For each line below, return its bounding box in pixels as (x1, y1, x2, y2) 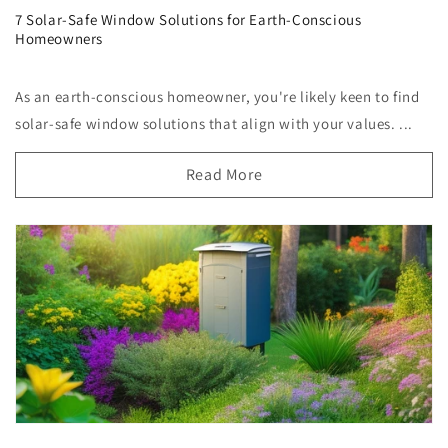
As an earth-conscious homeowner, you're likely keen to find (15, 87, 420, 107)
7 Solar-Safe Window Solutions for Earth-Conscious (15, 10, 362, 30)
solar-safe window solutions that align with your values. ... (15, 114, 414, 134)
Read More (185, 164, 263, 186)
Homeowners (15, 29, 103, 49)
